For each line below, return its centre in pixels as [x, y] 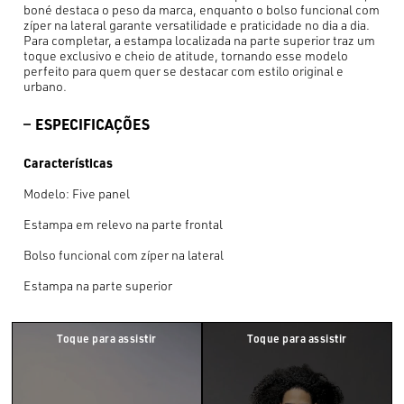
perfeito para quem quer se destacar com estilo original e [184, 71]
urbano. [46, 86]
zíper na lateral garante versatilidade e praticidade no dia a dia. [197, 25]
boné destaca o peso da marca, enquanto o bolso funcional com [202, 9]
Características [69, 162]
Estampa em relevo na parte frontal [124, 224]
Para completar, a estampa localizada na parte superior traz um [200, 40]
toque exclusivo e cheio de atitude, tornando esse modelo [186, 55]
